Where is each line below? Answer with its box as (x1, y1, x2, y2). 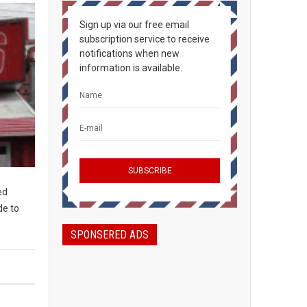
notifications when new (79, 48, 180, 59)
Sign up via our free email (79, 19, 189, 30)
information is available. (79, 62, 182, 73)
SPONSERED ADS (71, 228, 149, 241)
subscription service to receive (79, 34, 210, 45)
